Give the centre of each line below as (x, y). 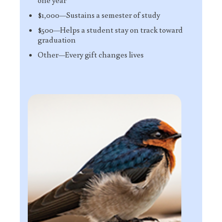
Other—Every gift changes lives (91, 55)
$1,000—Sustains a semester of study (99, 15)
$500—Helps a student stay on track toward (110, 30)
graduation (57, 40)
